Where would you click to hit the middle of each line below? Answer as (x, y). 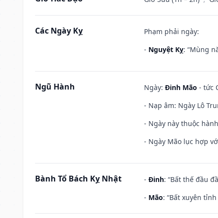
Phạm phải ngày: (172, 31)
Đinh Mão (181, 87)
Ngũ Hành (55, 86)
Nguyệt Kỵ (166, 49)
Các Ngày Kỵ (59, 30)
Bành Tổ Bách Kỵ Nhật (78, 178)
